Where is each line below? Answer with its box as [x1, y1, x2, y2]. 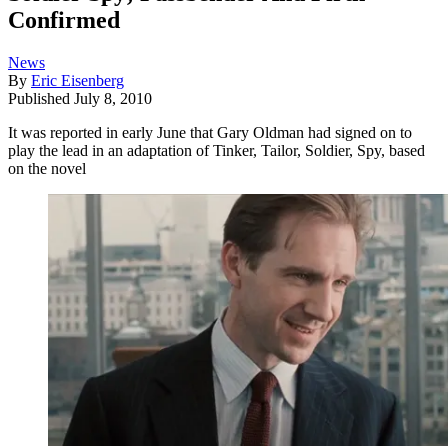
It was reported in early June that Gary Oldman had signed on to [8, 124, 412, 142]
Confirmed [8, 7, 120, 34]
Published [8, 90, 74, 108]
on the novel [8, 160, 86, 178]
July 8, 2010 [74, 90, 152, 108]
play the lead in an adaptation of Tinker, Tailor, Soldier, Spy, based [8, 142, 425, 160]
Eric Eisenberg [31, 72, 124, 90]
